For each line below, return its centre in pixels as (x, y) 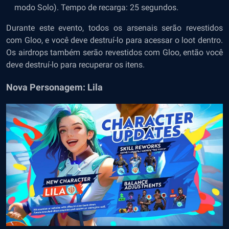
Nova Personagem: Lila (54, 87)
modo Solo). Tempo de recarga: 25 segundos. (97, 7)
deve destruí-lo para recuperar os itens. (75, 65)
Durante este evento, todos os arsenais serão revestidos (114, 28)
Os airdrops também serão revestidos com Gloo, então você (114, 52)
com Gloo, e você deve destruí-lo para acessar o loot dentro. (114, 40)
